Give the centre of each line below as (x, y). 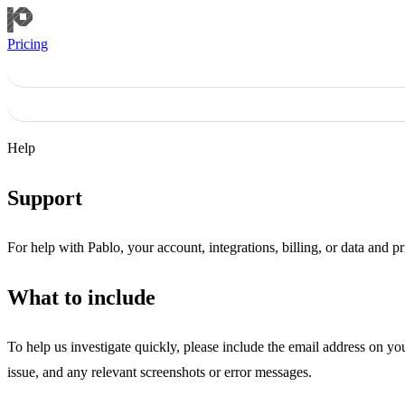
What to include (81, 297)
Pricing (28, 44)
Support (45, 198)
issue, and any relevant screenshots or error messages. (160, 372)
